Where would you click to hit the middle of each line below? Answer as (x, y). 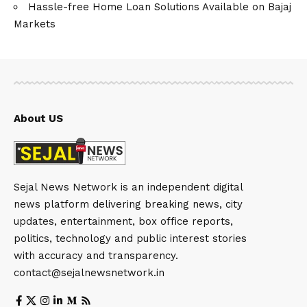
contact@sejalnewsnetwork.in (89, 273)
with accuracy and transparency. (96, 256)
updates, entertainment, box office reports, (123, 222)
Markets (35, 24)
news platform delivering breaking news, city (128, 205)
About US (38, 118)
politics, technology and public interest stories (130, 239)
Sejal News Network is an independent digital (128, 187)
